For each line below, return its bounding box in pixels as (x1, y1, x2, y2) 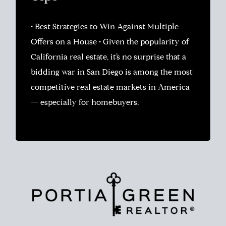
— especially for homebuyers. (31, 99, 139, 107)
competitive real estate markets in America (31, 84, 190, 92)
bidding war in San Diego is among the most (31, 69, 193, 77)
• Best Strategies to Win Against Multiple (31, 23, 179, 32)
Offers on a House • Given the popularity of (31, 38, 189, 47)
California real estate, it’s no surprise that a (31, 53, 186, 62)
